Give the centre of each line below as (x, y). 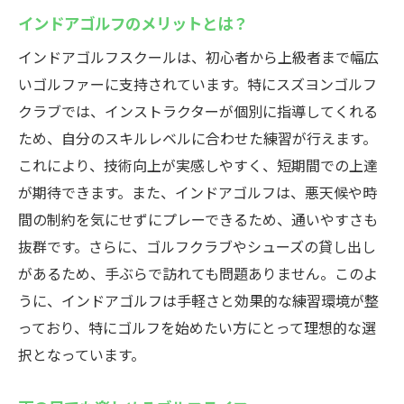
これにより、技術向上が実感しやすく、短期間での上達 (198, 165)
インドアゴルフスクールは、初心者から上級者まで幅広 (198, 57)
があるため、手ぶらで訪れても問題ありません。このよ (198, 273)
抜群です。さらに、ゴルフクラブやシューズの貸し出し (197, 246)
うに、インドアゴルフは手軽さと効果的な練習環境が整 (198, 300)
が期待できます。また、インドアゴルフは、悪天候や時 (197, 192)
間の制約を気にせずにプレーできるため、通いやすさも (198, 219)
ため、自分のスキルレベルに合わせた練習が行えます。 (197, 138)
